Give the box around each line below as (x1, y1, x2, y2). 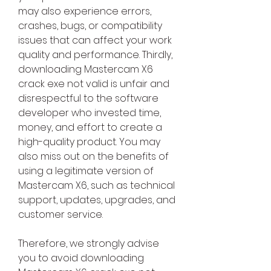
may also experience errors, (18, 4, 151, 19)
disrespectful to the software (18, 91, 158, 106)
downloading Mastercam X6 (18, 62, 153, 77)
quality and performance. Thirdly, (18, 48, 172, 62)
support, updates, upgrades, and (18, 193, 175, 207)
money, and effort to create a (18, 120, 162, 135)
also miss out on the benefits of (18, 149, 169, 164)
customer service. (18, 207, 103, 222)
